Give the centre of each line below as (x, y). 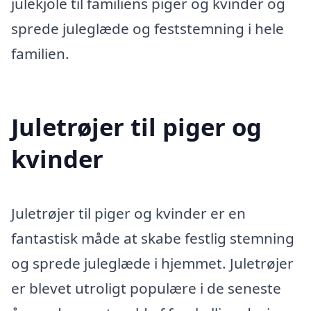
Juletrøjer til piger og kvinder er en (128, 213)
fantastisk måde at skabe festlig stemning (153, 238)
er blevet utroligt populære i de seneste (146, 288)
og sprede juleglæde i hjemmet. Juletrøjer (152, 263)
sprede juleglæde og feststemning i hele (148, 29)
